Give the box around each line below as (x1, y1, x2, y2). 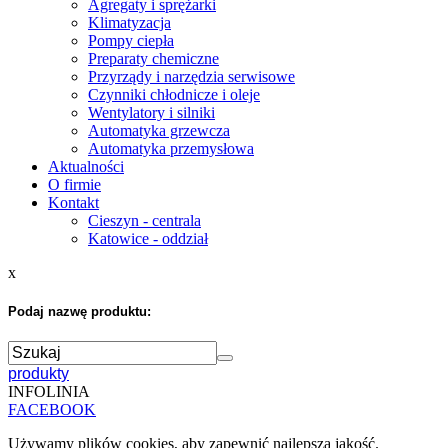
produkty (8, 365, 69, 383)
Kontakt (48, 193, 99, 211)
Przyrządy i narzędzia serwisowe (88, 67, 295, 85)
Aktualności (48, 157, 124, 175)
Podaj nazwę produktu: (8, 303, 151, 319)
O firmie (48, 175, 101, 193)
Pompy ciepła (88, 31, 174, 49)
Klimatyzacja (88, 13, 171, 31)
